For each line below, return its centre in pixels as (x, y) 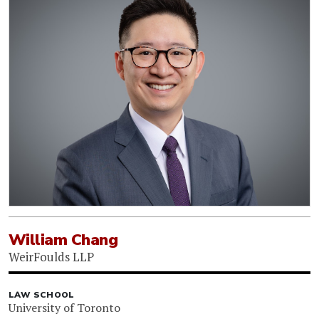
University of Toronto (64, 308)
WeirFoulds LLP (51, 257)
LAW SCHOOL (42, 295)
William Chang (63, 240)
